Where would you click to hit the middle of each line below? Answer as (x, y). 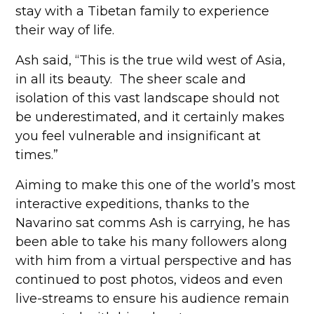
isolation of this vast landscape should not (148, 98)
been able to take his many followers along (152, 242)
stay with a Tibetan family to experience (143, 11)
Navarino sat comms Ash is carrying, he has (153, 223)
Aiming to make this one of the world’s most (156, 185)
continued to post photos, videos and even (150, 280)
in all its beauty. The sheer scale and (131, 79)
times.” (37, 155)
